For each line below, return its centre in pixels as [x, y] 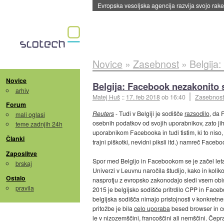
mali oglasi [30, 114]
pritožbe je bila [113, 208]
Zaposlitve [22, 154]
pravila [24, 187]
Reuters [103, 113]
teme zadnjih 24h [39, 124]
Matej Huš [106, 96]
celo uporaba [152, 208]
